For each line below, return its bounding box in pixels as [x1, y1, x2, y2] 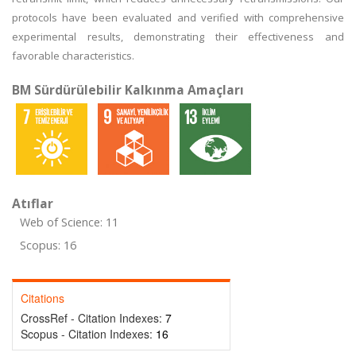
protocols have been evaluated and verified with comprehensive [12, 10, 344, 25]
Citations [21, 290, 64, 306]
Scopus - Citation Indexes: [21, 326, 156, 342]
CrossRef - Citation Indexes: [21, 310, 165, 326]
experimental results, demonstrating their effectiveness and [12, 29, 344, 44]
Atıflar [12, 195, 53, 212]
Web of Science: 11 [20, 215, 118, 230]
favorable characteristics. [12, 48, 134, 63]
